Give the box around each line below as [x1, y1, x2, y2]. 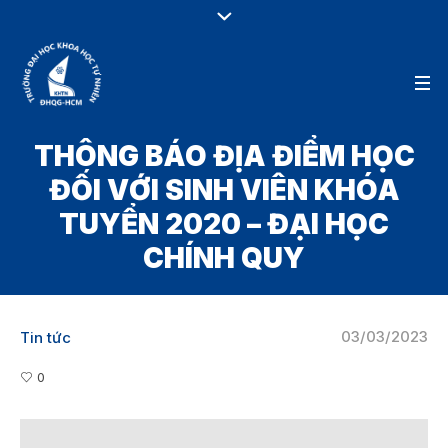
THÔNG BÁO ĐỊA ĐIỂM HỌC [33, 139, 415, 173]
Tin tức [20, 327, 71, 347]
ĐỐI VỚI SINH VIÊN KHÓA [48, 173, 400, 207]
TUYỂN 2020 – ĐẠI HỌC [59, 207, 389, 241]
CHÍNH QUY [143, 241, 305, 275]
